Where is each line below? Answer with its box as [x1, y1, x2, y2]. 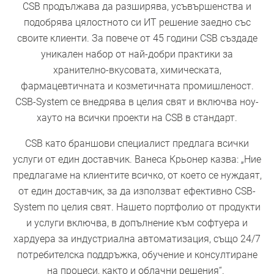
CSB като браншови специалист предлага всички [25, 138, 249, 150]
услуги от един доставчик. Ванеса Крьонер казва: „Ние [13, 154, 261, 166]
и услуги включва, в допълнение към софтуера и [26, 217, 248, 229]
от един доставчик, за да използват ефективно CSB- [18, 185, 256, 198]
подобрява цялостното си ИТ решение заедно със [23, 17, 251, 29]
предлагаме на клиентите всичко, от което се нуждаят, [12, 169, 262, 182]
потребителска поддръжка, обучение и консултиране [17, 249, 257, 261]
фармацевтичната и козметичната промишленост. [20, 80, 254, 92]
